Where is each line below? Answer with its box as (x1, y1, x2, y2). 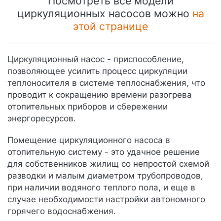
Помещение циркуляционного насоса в (7, 135, 170, 145)
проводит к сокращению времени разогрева (7, 90, 192, 100)
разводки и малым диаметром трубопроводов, (7, 171, 203, 181)
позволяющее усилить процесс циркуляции (7, 66, 187, 76)
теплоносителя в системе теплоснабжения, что (7, 78, 205, 88)
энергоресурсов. (7, 113, 76, 123)
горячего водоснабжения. (7, 206, 116, 216)
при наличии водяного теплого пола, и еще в (7, 183, 195, 192)
